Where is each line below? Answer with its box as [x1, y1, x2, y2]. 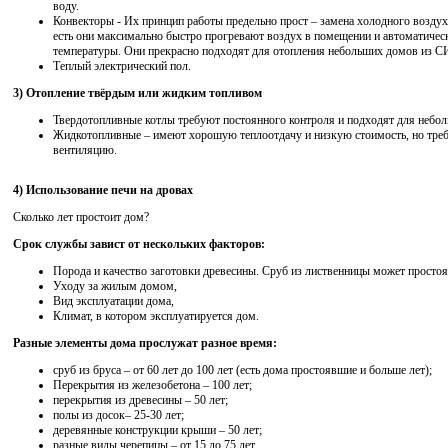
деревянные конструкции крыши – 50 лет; [53, 423, 262, 438]
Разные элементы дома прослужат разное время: [13, 336, 277, 351]
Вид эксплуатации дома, [53, 294, 174, 309]
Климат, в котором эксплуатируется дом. [53, 309, 259, 324]
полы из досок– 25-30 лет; [53, 408, 184, 423]
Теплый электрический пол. [53, 59, 191, 74]
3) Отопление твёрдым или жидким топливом [13, 86, 262, 101]
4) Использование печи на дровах [13, 183, 193, 198]
